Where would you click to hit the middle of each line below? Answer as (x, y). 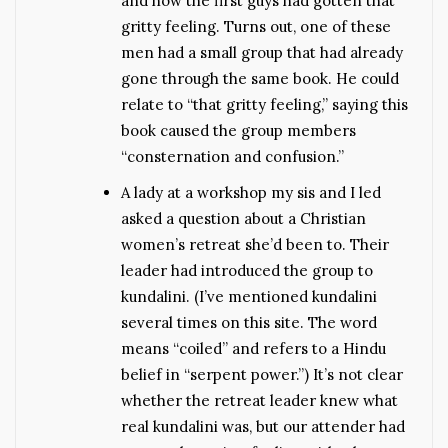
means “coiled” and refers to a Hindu (253, 348)
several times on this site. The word (249, 322)
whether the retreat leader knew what (259, 400)
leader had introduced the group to (247, 270)
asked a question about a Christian (243, 218)
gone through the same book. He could (260, 78)
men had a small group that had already (262, 52)
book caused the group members (238, 130)
